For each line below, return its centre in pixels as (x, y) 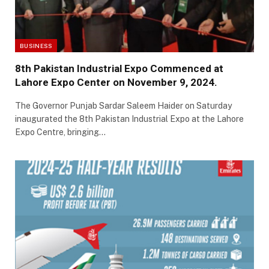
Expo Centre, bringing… (60, 132)
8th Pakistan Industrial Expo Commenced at (119, 68)
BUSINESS (36, 45)
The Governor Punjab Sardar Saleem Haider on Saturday (123, 105)
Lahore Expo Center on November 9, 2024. (116, 82)
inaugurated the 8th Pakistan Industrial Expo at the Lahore (129, 119)
